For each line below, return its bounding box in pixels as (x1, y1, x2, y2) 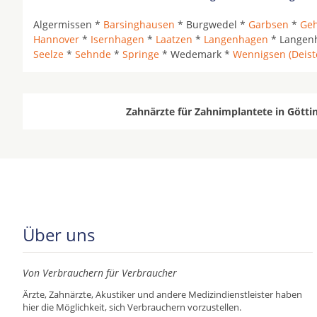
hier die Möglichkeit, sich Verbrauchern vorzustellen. (23, 301, 241, 313)
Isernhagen (91, 33, 144, 46)
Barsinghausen (103, 18, 175, 31)
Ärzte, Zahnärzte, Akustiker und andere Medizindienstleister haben (23, 288, 302, 301)
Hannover (33, 33, 79, 46)
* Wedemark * (159, 47, 233, 61)
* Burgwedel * (175, 18, 248, 31)
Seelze (33, 47, 64, 61)
